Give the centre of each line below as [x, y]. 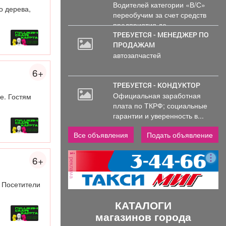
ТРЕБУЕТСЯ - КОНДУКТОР [159, 85]
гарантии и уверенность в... [159, 115]
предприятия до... [143, 24]
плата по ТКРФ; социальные [160, 105]
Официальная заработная [157, 95]
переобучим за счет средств [160, 14]
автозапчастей [137, 55]
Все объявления [101, 134]
